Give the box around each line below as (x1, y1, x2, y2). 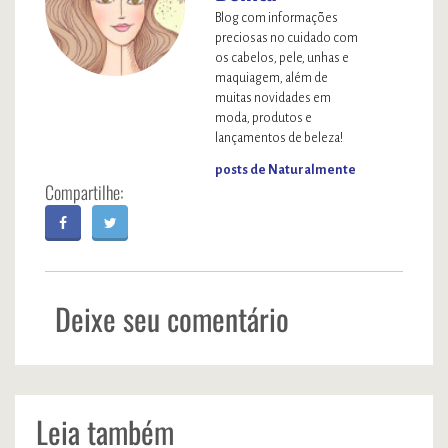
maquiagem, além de (215, 71, 328, 85)
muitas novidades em (215, 91, 331, 105)
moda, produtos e (215, 111, 312, 125)
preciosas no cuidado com (215, 31, 358, 45)
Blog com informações (215, 11, 338, 25)
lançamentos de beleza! (215, 131, 343, 145)
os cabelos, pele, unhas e (215, 51, 349, 65)
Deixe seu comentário (55, 296, 289, 341)
